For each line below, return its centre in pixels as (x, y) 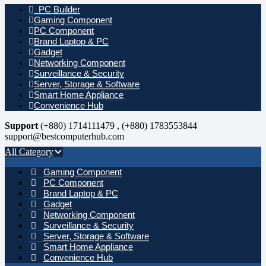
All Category (29, 152)
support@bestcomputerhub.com (64, 136)
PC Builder (57, 9)
